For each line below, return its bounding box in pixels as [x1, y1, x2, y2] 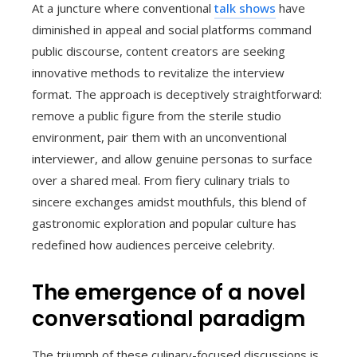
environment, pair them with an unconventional [32, 129, 287, 146]
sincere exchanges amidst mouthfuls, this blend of [32, 194, 306, 210]
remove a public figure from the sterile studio [32, 108, 281, 124]
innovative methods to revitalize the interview [32, 65, 284, 81]
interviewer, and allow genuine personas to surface [32, 151, 312, 167]
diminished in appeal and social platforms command [32, 22, 312, 38]
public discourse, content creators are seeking [32, 43, 285, 60]
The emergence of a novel [32, 278, 306, 308]
